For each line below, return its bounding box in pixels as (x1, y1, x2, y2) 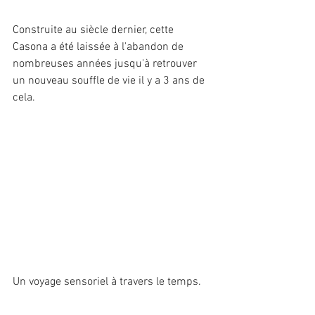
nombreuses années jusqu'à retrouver (13, 57, 200, 72)
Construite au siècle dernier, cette (13, 23, 176, 38)
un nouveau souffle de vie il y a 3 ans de (13, 74, 207, 89)
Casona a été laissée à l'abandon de (13, 40, 186, 55)
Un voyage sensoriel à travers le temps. (13, 274, 204, 289)
